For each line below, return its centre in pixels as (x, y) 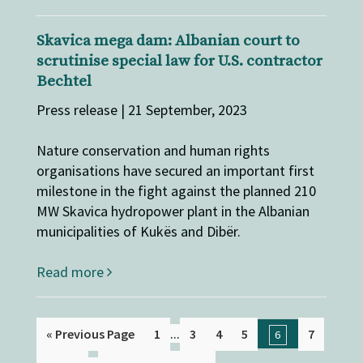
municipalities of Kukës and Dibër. (138, 231)
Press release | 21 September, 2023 (141, 110)
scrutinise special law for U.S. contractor (179, 61)
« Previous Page (90, 334)
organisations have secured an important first (175, 171)
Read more (71, 272)
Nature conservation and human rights (153, 150)
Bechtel (64, 81)
